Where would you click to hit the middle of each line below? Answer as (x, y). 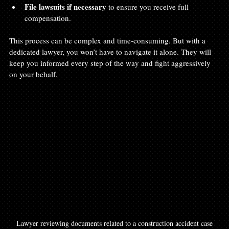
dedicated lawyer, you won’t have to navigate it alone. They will (111, 51)
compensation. (50, 18)
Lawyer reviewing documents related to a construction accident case (114, 223)
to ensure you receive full (148, 6)
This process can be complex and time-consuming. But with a (108, 40)
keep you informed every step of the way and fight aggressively (111, 63)
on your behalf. (33, 74)
